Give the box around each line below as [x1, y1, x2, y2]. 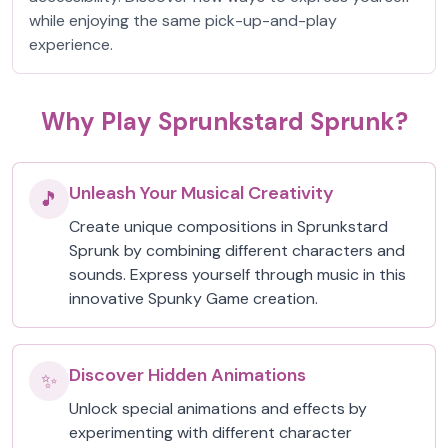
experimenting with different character [69, 422, 352, 443]
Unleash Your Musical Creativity [69, 181, 334, 205]
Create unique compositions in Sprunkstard [69, 216, 388, 237]
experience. [29, 34, 113, 55]
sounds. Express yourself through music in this [69, 264, 406, 285]
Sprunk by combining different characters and [69, 240, 405, 261]
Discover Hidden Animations [69, 363, 306, 387]
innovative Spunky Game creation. [69, 288, 318, 309]
